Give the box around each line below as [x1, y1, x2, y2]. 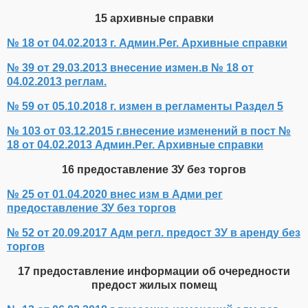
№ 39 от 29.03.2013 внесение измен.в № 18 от [7, 62, 254, 74]
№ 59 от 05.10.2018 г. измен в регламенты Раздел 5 [7, 100, 283, 113]
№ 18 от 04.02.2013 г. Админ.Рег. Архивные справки [7, 37, 287, 49]
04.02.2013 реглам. [7, 76, 107, 88]
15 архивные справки [94, 12, 214, 25]
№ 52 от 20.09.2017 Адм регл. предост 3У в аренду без [7, 227, 300, 239]
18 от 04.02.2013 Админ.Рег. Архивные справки [7, 139, 263, 151]
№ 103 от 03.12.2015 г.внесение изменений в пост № [7, 125, 291, 137]
